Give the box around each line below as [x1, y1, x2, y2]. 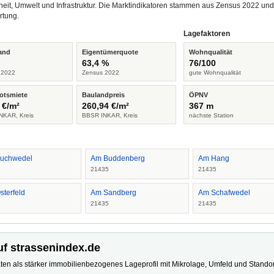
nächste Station [189, 112, 234, 119]
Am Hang [198, 154, 230, 163]
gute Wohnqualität [189, 69, 242, 76]
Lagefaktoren [183, 29, 231, 38]
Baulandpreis [81, 91, 125, 98]
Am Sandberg [90, 188, 136, 197]
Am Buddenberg [90, 154, 145, 163]
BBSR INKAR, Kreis [81, 112, 138, 119]
